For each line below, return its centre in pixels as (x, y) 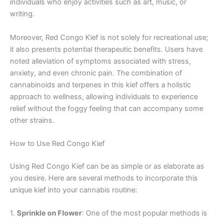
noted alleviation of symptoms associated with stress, (100, 61)
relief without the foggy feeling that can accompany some (107, 108)
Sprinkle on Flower (49, 213)
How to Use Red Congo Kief (57, 143)
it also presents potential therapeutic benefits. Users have (106, 49)
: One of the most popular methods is (145, 213)
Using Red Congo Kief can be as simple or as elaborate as (107, 166)
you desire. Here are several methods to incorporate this (104, 178)
